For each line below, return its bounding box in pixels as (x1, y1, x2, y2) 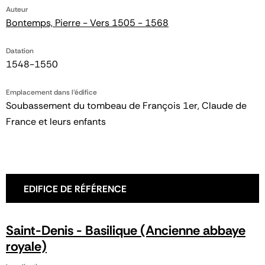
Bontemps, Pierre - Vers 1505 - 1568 (6, 17, 169, 29)
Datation (6, 46, 34, 56)
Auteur (6, 5, 28, 14)
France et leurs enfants (6, 115, 106, 128)
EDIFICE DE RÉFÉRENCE (24, 183, 127, 195)
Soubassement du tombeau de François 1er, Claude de (6, 99, 247, 112)
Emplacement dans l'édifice (6, 88, 97, 97)
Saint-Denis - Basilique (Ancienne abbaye (6, 222, 245, 239)
